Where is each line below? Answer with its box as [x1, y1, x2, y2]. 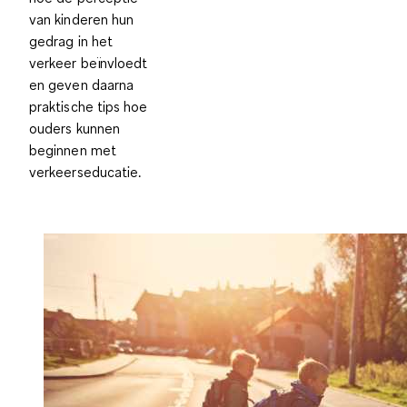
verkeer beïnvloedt [29, 53, 148, 72]
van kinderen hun [29, 9, 134, 28]
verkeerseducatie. [29, 162, 142, 181]
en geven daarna [29, 74, 134, 94]
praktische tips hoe [29, 96, 148, 115]
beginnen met [29, 140, 116, 159]
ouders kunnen [29, 118, 121, 137]
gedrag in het [29, 31, 114, 50]
